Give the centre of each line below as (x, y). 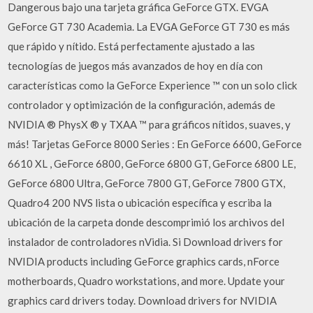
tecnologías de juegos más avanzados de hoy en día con (136, 65)
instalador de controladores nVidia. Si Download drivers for (146, 241)
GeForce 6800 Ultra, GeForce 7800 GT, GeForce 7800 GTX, (147, 183)
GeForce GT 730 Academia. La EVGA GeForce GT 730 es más (149, 26)
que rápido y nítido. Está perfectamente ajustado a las (132, 46)
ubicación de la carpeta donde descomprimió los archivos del (146, 222)
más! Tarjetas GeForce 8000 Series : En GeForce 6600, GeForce (155, 144)
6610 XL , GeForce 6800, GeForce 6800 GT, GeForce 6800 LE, (152, 163)
